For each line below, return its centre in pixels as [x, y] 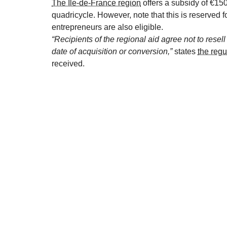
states [185, 51]
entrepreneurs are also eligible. [107, 27]
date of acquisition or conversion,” [112, 51]
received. [68, 63]
